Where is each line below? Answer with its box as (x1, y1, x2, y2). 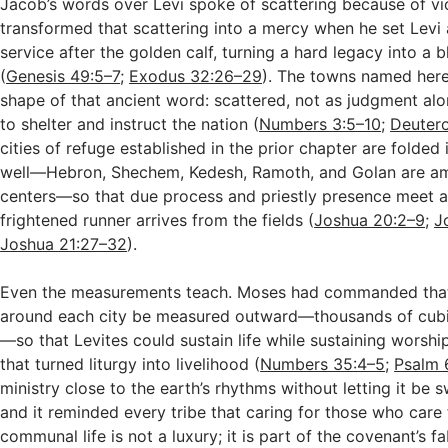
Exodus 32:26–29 (129, 66, 263, 86)
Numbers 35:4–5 (260, 354, 386, 374)
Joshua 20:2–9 (314, 210, 426, 230)
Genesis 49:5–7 (6, 66, 121, 86)
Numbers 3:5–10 (259, 114, 382, 134)
